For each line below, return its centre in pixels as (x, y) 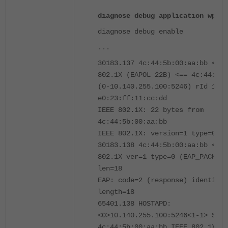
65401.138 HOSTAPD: (134, 204)
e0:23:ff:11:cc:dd (132, 98)
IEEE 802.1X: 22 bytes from (151, 110)
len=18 (110, 169)
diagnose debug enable (140, 32)
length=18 (116, 192)
